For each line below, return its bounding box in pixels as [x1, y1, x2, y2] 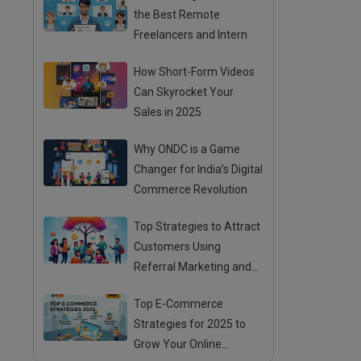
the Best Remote [134, 7, 221, 21]
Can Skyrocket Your [134, 85, 234, 98]
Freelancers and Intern [134, 27, 248, 41]
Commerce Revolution [134, 182, 248, 196]
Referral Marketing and [134, 259, 252, 273]
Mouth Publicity [134, 280, 213, 293]
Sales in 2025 [134, 105, 202, 118]
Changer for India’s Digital [134, 162, 263, 176]
